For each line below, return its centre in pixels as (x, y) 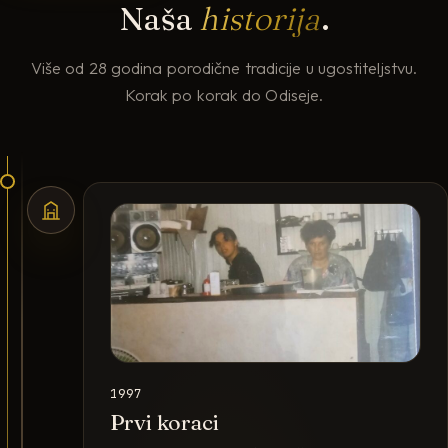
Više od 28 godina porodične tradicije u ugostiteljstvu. (224, 67)
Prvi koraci (164, 422)
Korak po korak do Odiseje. (224, 94)
